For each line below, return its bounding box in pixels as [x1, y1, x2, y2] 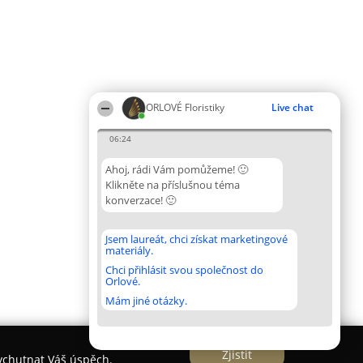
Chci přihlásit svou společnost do [105, 263, 263, 277]
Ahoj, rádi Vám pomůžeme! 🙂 [105, 162, 248, 177]
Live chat [271, 100, 314, 114]
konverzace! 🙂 [105, 193, 176, 207]
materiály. [105, 243, 153, 258]
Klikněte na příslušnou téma [105, 177, 240, 192]
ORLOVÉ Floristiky [146, 100, 224, 114]
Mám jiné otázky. [105, 293, 187, 308]
